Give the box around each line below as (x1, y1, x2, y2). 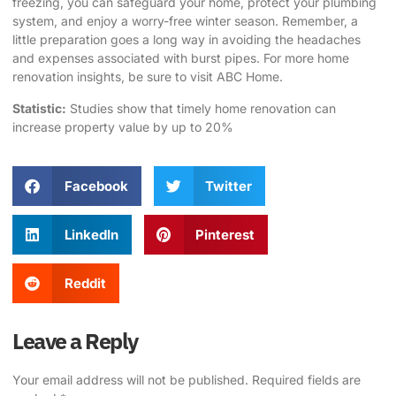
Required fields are (252, 372, 361, 388)
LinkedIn (64, 226, 118, 244)
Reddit (64, 275, 106, 293)
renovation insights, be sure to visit (12, 69, 217, 85)
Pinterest (195, 226, 255, 244)
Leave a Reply (12, 326, 138, 356)
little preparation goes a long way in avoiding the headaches (12, 32, 361, 48)
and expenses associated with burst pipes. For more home (12, 50, 349, 66)
